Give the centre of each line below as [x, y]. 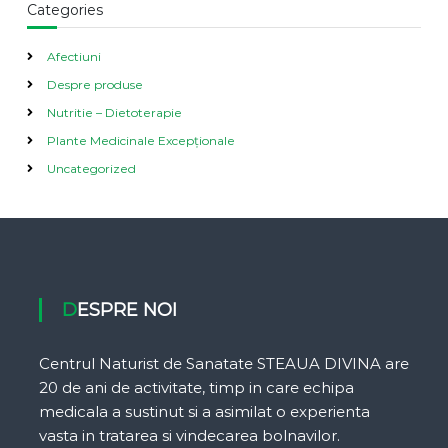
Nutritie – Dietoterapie [114, 112]
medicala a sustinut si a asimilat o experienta [204, 411]
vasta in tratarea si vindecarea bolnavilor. [189, 435]
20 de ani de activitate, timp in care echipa [196, 387]
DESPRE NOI [126, 309]
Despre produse [94, 84]
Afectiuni [73, 56]
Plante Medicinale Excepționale [140, 140]
